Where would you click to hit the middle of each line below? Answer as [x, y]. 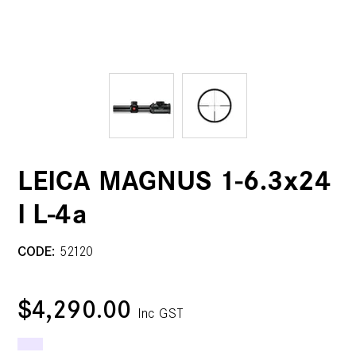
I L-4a [52, 216]
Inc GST [161, 314]
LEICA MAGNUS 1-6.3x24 [175, 183]
